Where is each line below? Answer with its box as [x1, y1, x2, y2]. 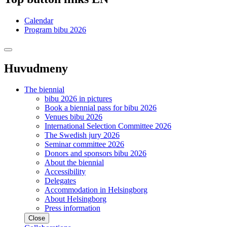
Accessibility [45, 167, 86, 176]
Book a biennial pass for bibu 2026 [45, 103, 157, 112]
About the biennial [45, 158, 104, 167]
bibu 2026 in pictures [45, 94, 112, 103]
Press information [45, 204, 100, 213]
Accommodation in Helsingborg [45, 185, 147, 195]
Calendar [24, 16, 53, 25]
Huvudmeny [4, 61, 68, 75]
